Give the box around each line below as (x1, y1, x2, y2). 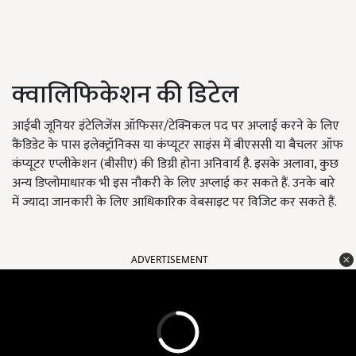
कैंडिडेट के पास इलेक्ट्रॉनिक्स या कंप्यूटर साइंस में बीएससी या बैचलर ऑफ (12, 134, 343, 157)
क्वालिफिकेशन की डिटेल (12, 74, 239, 117)
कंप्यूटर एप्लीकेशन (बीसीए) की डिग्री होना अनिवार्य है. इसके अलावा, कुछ (12, 153, 339, 176)
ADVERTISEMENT (131, 253, 208, 267)
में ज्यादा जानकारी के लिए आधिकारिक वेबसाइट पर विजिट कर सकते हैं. (12, 192, 337, 214)
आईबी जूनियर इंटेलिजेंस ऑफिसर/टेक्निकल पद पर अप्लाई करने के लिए (12, 115, 339, 137)
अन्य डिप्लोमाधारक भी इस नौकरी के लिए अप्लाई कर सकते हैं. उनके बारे (12, 172, 335, 195)
